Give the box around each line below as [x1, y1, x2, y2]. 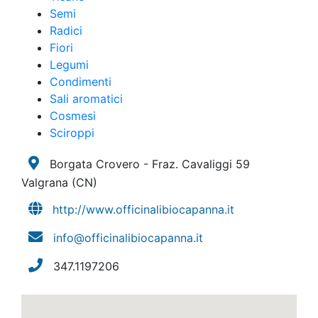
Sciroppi [50, 126, 94, 140]
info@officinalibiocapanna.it [53, 231, 203, 245]
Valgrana [21, 175, 72, 190]
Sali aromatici [50, 92, 123, 106]
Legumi [50, 57, 89, 72]
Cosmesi [50, 109, 96, 123]
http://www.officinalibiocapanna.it [53, 202, 234, 216]
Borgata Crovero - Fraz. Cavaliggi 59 [46, 157, 250, 171]
